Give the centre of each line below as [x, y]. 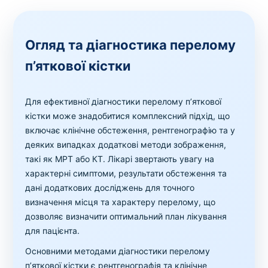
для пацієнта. [53, 230]
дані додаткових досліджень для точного [110, 187]
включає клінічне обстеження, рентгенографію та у [130, 130]
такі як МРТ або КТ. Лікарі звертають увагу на [120, 159]
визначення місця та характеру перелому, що [121, 202]
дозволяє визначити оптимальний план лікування [126, 216]
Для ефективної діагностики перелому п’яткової [124, 101]
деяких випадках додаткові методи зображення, [126, 144]
